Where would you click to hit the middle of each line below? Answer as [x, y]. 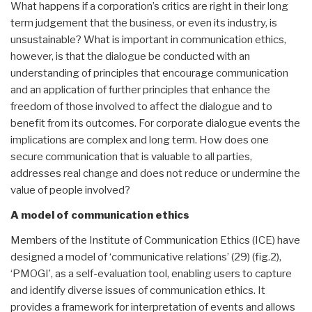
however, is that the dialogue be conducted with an [130, 56]
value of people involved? [70, 190]
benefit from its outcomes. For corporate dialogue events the [155, 123]
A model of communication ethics [100, 215]
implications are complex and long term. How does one [140, 140]
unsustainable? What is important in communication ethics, [148, 39]
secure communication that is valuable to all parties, [131, 156]
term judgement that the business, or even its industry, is [144, 23]
